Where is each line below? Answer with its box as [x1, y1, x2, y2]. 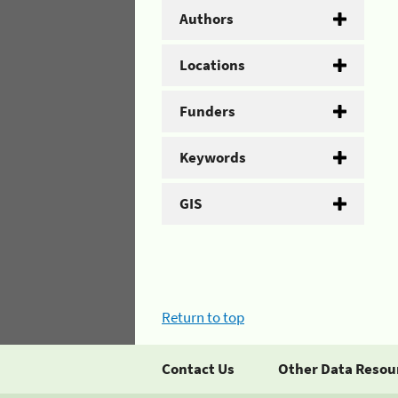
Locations [179, 54, 245, 75]
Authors [179, 8, 234, 28]
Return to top [162, 307, 244, 327]
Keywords [179, 147, 246, 167]
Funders [179, 100, 235, 121]
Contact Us [162, 359, 235, 378]
